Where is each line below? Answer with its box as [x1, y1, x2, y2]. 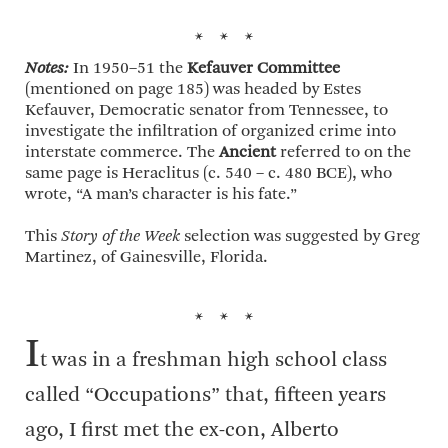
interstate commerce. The [25, 144, 219, 161]
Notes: [25, 60, 69, 77]
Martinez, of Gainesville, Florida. [25, 249, 268, 266]
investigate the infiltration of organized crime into [25, 123, 396, 140]
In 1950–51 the [69, 60, 187, 77]
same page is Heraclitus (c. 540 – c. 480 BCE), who [25, 165, 392, 182]
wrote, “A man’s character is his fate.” [25, 186, 297, 203]
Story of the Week [61, 228, 180, 245]
